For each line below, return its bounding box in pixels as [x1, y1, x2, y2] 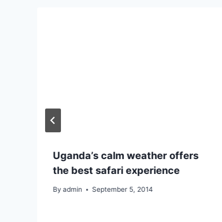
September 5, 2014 [92, 185, 154, 194]
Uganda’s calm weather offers [53, 149, 199, 162]
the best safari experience [53, 164, 180, 176]
